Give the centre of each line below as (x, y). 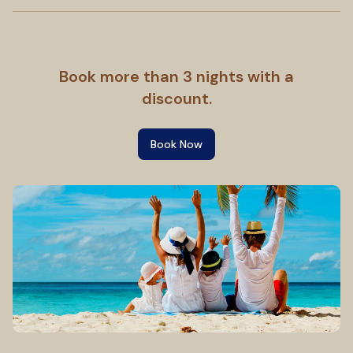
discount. (176, 98)
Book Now (176, 144)
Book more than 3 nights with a (176, 76)
